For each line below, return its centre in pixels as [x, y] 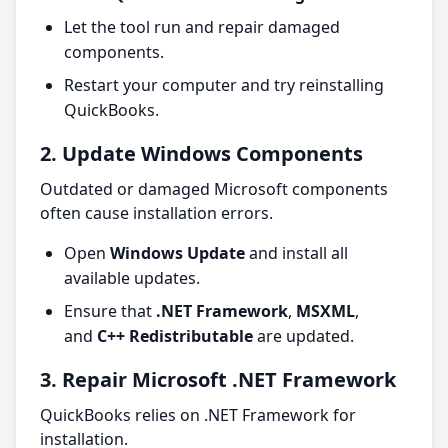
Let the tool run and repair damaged [202, 27]
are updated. [303, 336]
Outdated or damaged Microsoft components [214, 189]
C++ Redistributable [175, 336]
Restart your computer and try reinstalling [224, 85]
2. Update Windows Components [201, 153]
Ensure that [110, 311]
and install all [296, 253]
